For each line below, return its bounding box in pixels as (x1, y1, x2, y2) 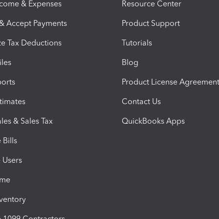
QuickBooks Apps (122, 116, 185, 126)
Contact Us (122, 96, 161, 106)
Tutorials (122, 38, 152, 47)
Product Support (122, 18, 180, 28)
